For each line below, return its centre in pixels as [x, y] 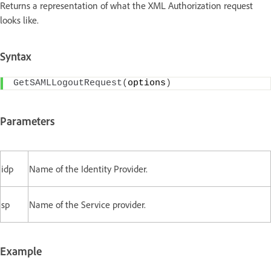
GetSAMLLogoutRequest [68, 83]
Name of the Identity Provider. [88, 169]
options [147, 83]
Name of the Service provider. [87, 205]
